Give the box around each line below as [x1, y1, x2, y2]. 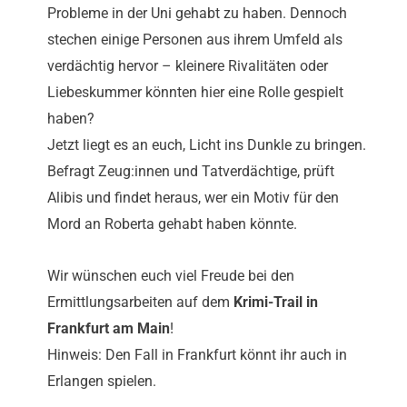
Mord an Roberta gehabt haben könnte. [47, 215, 297, 233]
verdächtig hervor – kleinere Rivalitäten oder [47, 57, 328, 75]
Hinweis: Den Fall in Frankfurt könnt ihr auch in [47, 346, 347, 364]
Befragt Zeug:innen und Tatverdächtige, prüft [47, 163, 334, 181]
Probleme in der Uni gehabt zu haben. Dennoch [47, 5, 347, 23]
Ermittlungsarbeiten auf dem [47, 293, 233, 312]
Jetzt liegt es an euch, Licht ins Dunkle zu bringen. [47, 136, 366, 154]
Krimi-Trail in [233, 293, 318, 312]
